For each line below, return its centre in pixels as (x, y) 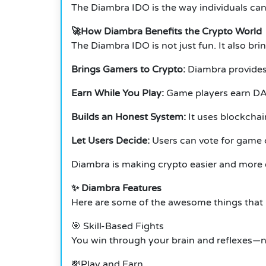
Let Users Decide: (110, 141)
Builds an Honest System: (129, 117)
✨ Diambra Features (116, 189)
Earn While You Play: (118, 94)
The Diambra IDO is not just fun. (144, 46)
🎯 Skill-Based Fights (118, 227)
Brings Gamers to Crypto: (128, 70)
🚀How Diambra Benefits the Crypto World (167, 32)
